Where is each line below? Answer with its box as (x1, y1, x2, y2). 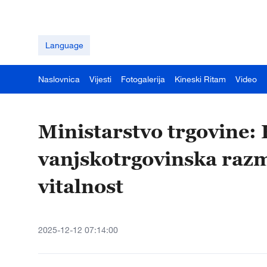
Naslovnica (38, 74, 80, 84)
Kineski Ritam (175, 74, 226, 84)
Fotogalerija (121, 74, 165, 84)
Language (45, 40, 83, 50)
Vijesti (89, 74, 111, 84)
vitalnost (38, 175, 123, 197)
